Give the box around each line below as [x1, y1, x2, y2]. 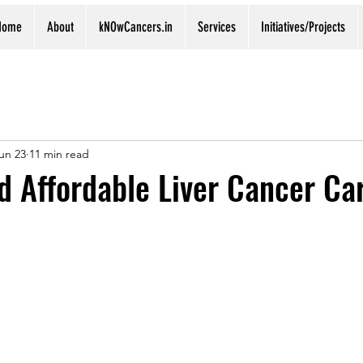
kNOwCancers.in [99, 19, 173, 35]
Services [198, 19, 236, 35]
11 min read [29, 146, 89, 161]
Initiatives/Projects [261, 19, 345, 35]
